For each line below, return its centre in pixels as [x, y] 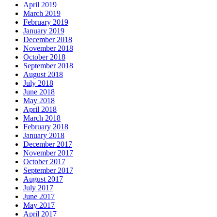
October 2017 [44, 161]
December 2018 [48, 39]
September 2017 [48, 170]
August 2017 [43, 179]
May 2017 [39, 205]
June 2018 [39, 92]
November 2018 [48, 48]
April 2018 [40, 109]
